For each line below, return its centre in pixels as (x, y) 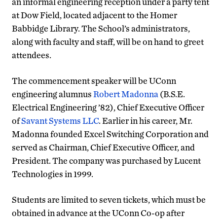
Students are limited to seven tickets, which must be (109, 200)
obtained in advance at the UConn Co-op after (98, 213)
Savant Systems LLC (60, 121)
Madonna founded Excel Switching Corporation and (110, 134)
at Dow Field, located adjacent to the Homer (94, 15)
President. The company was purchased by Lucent (106, 161)
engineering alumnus (53, 94)
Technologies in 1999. (53, 174)
